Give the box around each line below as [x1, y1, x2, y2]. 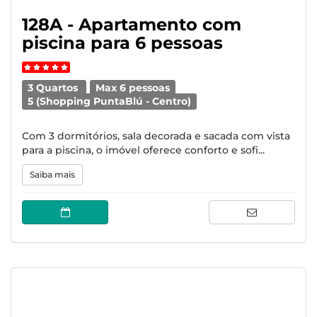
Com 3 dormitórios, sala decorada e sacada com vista [22, 129, 290, 142]
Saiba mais [30, 169, 75, 180]
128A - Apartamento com [22, 14, 241, 35]
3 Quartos [28, 82, 81, 93]
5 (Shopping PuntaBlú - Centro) [28, 96, 192, 107]
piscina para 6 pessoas [22, 33, 223, 53]
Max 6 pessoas [96, 82, 171, 93]
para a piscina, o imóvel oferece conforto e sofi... [22, 144, 265, 156]
